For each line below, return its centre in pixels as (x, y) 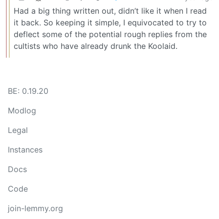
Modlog (22, 111)
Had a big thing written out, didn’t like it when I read (110, 11)
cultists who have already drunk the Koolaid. (96, 46)
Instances (25, 150)
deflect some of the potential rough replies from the (110, 34)
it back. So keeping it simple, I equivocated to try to (110, 23)
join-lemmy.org (35, 208)
